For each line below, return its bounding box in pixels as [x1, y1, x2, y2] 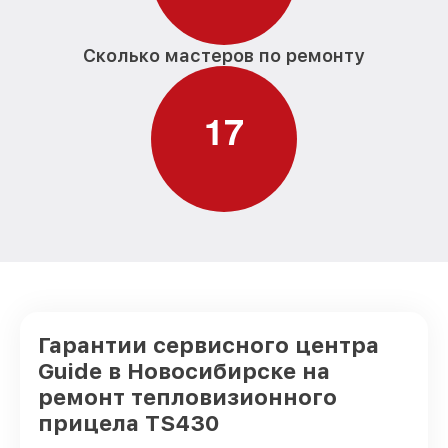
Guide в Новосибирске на [38, 358, 330, 384]
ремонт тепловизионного [38, 384, 337, 410]
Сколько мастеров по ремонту [83, 45, 365, 66]
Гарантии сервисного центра [38, 332, 379, 358]
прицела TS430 [38, 410, 220, 436]
